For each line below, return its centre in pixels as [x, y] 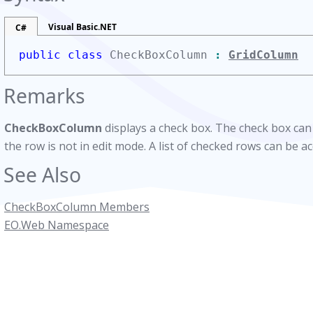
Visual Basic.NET [82, 27]
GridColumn [263, 55]
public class [61, 55]
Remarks [44, 96]
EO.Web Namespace [57, 225]
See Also [42, 175]
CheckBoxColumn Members [77, 207]
